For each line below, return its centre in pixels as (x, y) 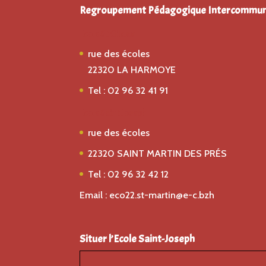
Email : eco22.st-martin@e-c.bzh (147, 195)
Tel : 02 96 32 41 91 (128, 90)
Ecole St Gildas (107, 34)
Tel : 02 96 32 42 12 (129, 174)
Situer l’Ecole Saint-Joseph (137, 239)
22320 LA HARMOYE (133, 69)
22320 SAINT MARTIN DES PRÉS (158, 153)
